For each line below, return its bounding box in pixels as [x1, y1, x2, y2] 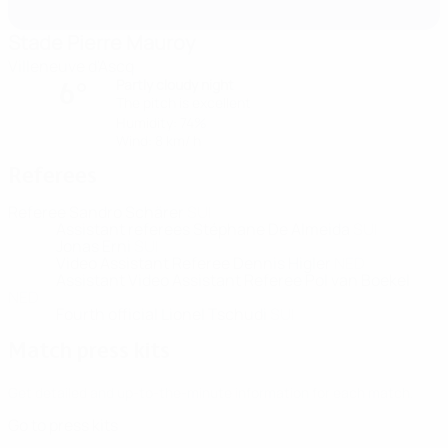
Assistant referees [56, 218, 193, 240]
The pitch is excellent [116, 93, 251, 112]
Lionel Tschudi [161, 303, 270, 325]
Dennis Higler [233, 252, 334, 274]
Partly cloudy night [116, 75, 234, 94]
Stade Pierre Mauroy [8, 29, 196, 56]
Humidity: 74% [116, 113, 207, 132]
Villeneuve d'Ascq [8, 55, 134, 77]
